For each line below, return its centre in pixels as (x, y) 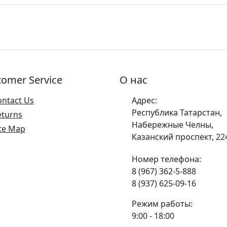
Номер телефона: (166, 159)
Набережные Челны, (173, 125)
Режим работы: (162, 204)
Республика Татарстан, (177, 112)
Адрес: (144, 100)
